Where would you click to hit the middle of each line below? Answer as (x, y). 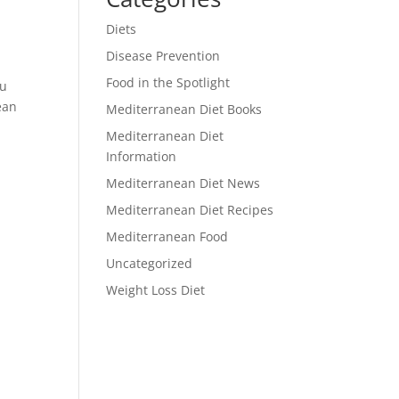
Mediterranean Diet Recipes (190, 210)
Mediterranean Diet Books (184, 109)
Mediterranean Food (167, 236)
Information (142, 156)
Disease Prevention (163, 56)
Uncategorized (150, 263)
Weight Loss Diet (156, 290)
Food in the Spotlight (168, 82)
